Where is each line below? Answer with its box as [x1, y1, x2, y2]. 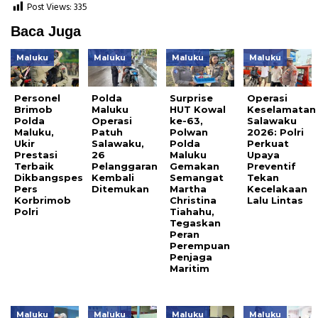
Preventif [247, 160, 297, 172]
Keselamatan [247, 103, 317, 115]
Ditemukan [92, 182, 150, 194]
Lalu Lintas [247, 194, 304, 206]
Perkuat [247, 137, 290, 149]
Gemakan [169, 160, 219, 172]
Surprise [169, 92, 213, 104]
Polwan [169, 126, 208, 138]
